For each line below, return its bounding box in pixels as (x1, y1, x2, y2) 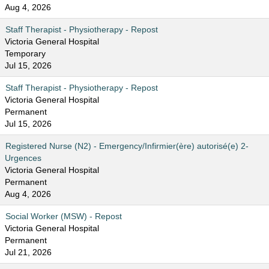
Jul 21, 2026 (5, 247, 52, 257)
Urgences (5, 153, 41, 163)
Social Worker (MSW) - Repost (5, 211, 122, 221)
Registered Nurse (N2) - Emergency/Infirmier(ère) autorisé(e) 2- (5, 141, 249, 151)
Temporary (5, 49, 46, 58)
